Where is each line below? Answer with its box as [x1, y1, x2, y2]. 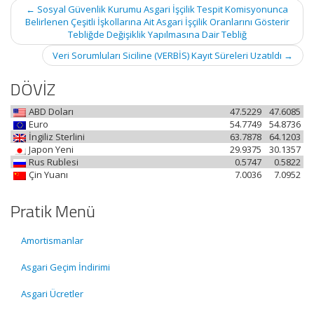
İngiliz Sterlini [29, 130, 85, 143]
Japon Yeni [29, 143, 74, 156]
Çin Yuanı [29, 168, 68, 181]
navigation [10, 8, 61, 25]
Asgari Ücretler [21, 287, 83, 300]
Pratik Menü [11, 198, 95, 224]
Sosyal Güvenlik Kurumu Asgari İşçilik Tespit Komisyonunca [35, 3, 288, 15]
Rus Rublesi [29, 156, 78, 168]
